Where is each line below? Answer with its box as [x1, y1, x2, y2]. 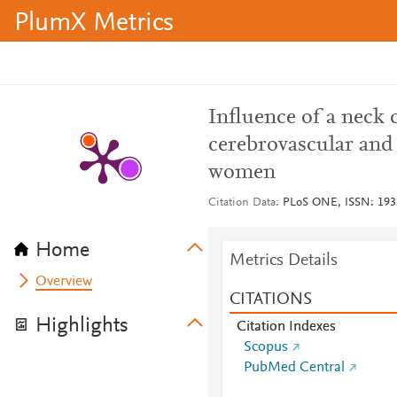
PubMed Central [243, 361, 345, 375]
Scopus [243, 340, 288, 354]
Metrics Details [229, 252, 338, 269]
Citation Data [207, 197, 276, 209]
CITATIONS [229, 291, 312, 308]
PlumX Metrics [14, 11, 174, 37]
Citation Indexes [236, 320, 336, 334]
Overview [35, 275, 93, 289]
